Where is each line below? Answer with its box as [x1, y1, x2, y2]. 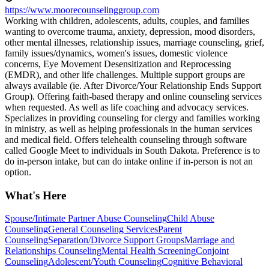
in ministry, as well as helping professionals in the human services [5, 124, 252, 134]
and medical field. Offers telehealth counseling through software [5, 134, 247, 145]
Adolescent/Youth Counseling [48, 256, 162, 267]
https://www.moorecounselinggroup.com [5, 5, 159, 16]
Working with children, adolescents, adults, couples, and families [5, 16, 249, 26]
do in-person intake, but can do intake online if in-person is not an [5, 156, 253, 167]
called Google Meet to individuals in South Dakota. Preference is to [5, 145, 260, 156]
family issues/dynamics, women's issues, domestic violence [5, 48, 228, 59]
